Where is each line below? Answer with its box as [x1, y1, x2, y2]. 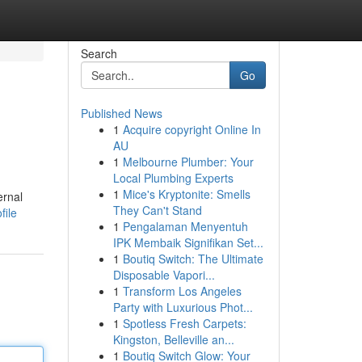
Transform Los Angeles [122, 283, 242, 299]
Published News [80, 105, 162, 121]
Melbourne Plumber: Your [122, 154, 254, 170]
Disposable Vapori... [112, 267, 215, 283]
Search [80, 45, 117, 61]
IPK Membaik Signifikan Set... [112, 234, 263, 250]
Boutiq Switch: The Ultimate [122, 250, 263, 267]
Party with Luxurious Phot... [112, 299, 253, 315]
